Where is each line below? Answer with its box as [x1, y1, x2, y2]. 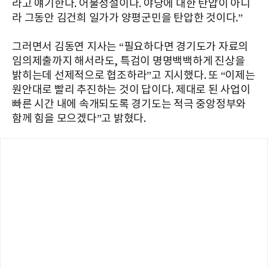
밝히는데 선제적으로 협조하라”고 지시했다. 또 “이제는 [12, 69, 255, 82]
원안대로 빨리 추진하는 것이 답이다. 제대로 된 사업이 [12, 83, 251, 96]
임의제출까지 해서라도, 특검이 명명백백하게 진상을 [12, 54, 245, 68]
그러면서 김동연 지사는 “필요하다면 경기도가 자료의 [12, 40, 248, 53]
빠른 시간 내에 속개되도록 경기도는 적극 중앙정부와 [12, 98, 246, 111]
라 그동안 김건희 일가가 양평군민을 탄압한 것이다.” [12, 11, 243, 25]
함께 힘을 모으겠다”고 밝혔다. [12, 112, 146, 125]
